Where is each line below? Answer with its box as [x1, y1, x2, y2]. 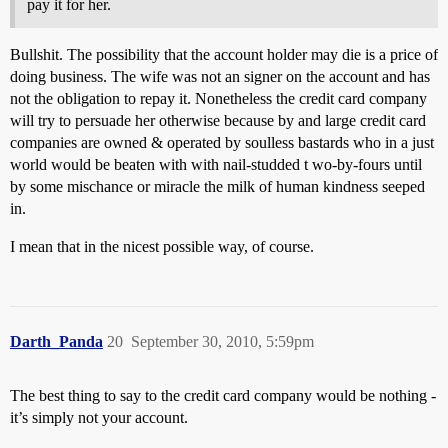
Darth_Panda [10, 333, 103, 351]
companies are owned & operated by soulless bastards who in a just [10, 134, 434, 152]
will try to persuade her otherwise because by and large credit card [10, 112, 426, 130]
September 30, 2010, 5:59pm [131, 333, 314, 351]
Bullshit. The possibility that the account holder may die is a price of [10, 46, 438, 64]
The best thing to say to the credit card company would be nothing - [10, 387, 436, 405]
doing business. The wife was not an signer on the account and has [10, 68, 430, 86]
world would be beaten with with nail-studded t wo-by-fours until [10, 156, 422, 174]
